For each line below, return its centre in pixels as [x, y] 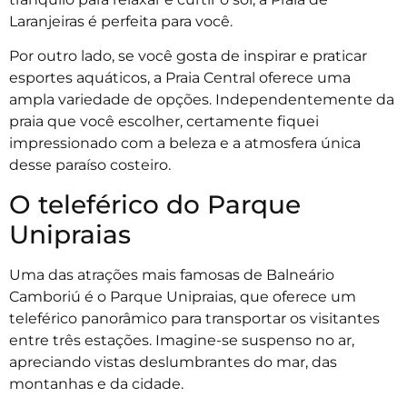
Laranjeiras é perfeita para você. [123, 21]
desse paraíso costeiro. [90, 165]
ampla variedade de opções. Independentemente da [202, 100]
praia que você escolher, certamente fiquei [164, 122]
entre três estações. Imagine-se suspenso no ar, [182, 340]
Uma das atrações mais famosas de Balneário [172, 274]
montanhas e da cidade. [98, 383]
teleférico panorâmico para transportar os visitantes [194, 318]
